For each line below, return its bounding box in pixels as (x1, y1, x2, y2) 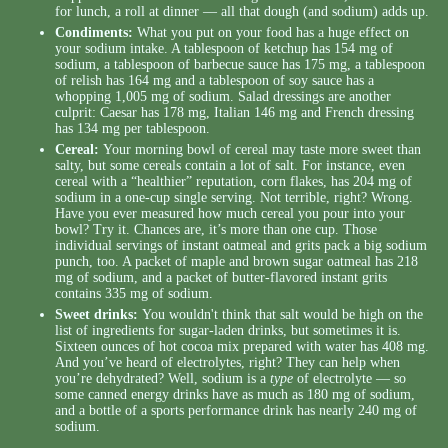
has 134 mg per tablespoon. (55, 121, 210, 137)
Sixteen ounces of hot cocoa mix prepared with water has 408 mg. (55, 339, 429, 355)
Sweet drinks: (55, 307, 138, 323)
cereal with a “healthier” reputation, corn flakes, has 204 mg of (55, 174, 412, 190)
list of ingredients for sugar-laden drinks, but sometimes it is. (55, 323, 401, 339)
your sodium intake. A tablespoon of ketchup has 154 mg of (55, 41, 393, 57)
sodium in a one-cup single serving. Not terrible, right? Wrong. (55, 190, 413, 206)
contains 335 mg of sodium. (55, 286, 213, 302)
